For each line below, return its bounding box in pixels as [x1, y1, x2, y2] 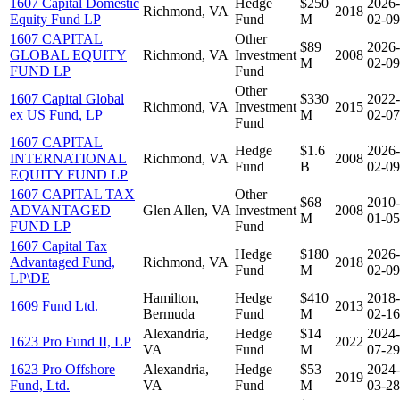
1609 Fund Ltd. [10, 297, 98, 313]
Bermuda [143, 305, 195, 321]
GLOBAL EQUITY [10, 46, 127, 62]
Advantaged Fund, [10, 254, 115, 270]
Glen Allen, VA [143, 202, 231, 218]
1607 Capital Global [10, 90, 124, 106]
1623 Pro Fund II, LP [10, 333, 131, 349]
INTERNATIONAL [10, 150, 127, 166]
